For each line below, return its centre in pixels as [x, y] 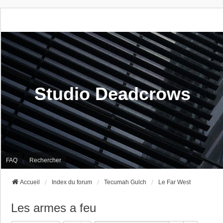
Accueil [30, 182]
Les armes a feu [54, 208]
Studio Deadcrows [112, 94]
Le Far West [174, 182]
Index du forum [72, 182]
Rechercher [45, 161]
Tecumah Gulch [125, 182]
